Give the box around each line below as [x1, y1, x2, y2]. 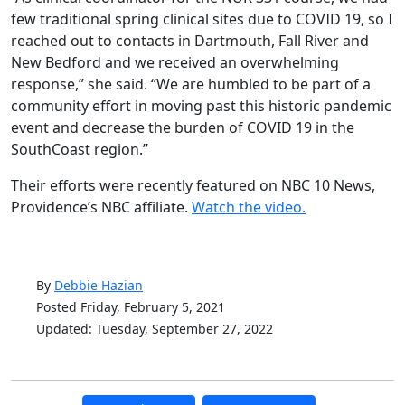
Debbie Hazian [54, 277, 143, 295]
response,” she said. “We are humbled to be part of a [11, 74, 371, 95]
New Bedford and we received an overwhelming [11, 52, 339, 73]
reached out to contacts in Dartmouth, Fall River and [11, 31, 369, 52]
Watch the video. [192, 197, 306, 218]
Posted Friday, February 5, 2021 [36, 298, 225, 316]
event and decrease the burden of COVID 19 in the [11, 118, 354, 138]
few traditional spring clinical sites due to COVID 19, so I [11, 9, 392, 30]
